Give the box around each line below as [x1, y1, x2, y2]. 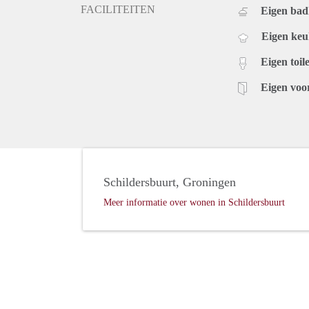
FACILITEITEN [81, 3, 155, 16]
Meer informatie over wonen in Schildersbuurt [103, 197, 285, 208]
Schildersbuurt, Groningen [103, 175, 236, 190]
